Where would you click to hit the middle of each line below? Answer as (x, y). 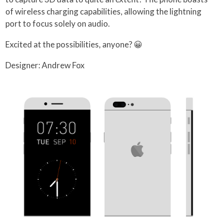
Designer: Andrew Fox (45, 65)
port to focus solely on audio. (58, 23)
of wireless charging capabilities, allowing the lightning (104, 11)
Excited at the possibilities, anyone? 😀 (74, 44)
